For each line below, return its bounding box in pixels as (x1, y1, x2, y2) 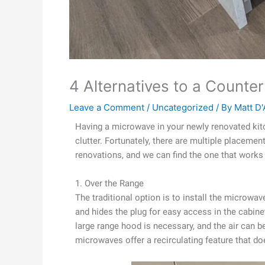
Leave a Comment (69, 101, 144, 113)
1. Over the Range (75, 177, 144, 189)
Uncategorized (152, 101, 214, 113)
